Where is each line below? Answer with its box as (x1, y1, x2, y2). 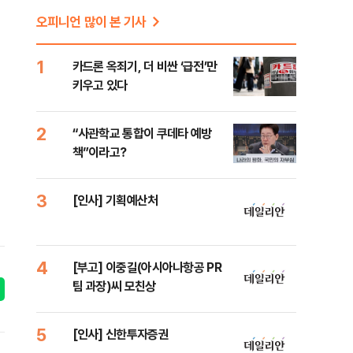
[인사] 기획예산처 (72, 191, 158, 209)
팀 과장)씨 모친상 (72, 277, 156, 295)
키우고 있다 (72, 76, 128, 94)
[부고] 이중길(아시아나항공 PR (72, 258, 221, 276)
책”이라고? (72, 143, 127, 161)
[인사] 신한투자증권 (72, 325, 169, 343)
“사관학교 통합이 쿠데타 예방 (72, 124, 212, 142)
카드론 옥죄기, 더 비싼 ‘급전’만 (72, 58, 217, 75)
